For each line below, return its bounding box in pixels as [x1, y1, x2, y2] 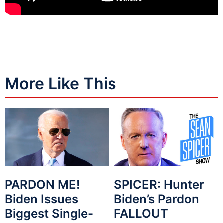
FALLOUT [114, 206, 168, 221]
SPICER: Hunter [114, 177, 204, 192]
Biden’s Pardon [114, 192, 199, 207]
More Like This [5, 73, 116, 93]
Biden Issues [5, 192, 78, 207]
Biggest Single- [5, 206, 93, 221]
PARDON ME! [5, 177, 80, 192]
